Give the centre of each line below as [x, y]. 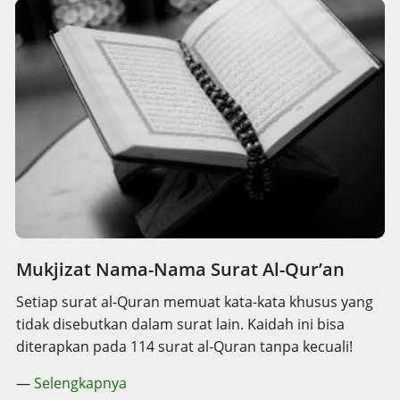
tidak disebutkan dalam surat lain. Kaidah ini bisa [180, 324]
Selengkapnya [80, 383]
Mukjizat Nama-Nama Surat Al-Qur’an [180, 269]
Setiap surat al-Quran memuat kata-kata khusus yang [195, 301]
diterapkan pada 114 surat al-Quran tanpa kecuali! [184, 346]
